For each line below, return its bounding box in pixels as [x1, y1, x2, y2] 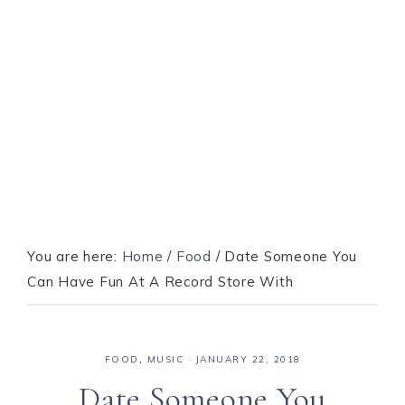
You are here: [27, 248, 122, 265]
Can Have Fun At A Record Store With [27, 273, 294, 290]
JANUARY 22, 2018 [195, 353, 301, 365]
